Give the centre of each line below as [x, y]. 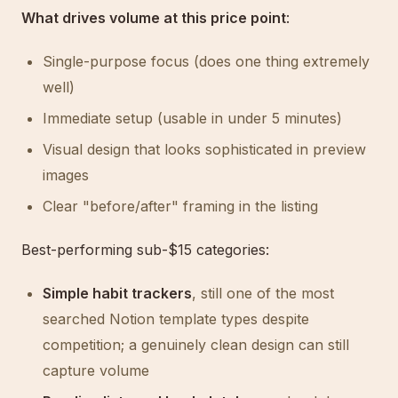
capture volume [96, 370]
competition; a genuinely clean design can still [196, 345]
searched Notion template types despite [176, 319]
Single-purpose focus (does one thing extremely [206, 61]
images [66, 175]
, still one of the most [263, 293]
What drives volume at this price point [154, 18]
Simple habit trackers [117, 293]
